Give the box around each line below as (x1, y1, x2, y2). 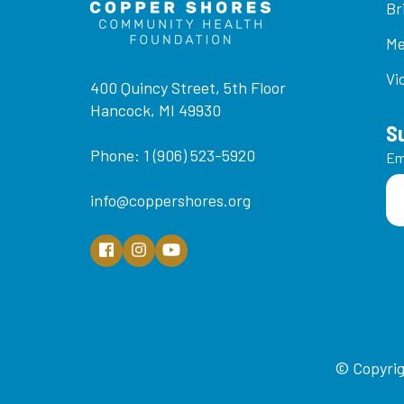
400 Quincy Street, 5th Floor (90, 78, 286, 98)
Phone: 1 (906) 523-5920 (90, 145, 255, 166)
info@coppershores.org (90, 190, 251, 211)
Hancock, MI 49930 (90, 100, 221, 121)
